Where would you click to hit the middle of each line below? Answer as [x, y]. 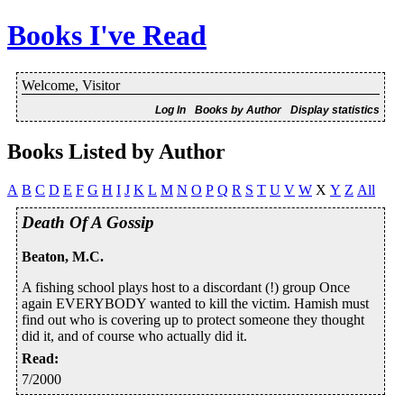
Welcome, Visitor [71, 85]
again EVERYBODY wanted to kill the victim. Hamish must [195, 304]
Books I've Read [107, 36]
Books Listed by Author [116, 151]
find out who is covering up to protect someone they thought [193, 320]
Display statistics [335, 110]
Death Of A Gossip [88, 222]
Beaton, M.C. [63, 257]
